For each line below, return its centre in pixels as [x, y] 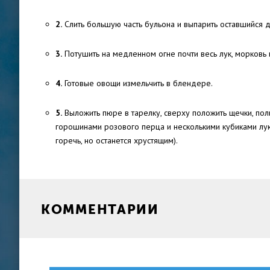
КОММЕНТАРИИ [100, 209]
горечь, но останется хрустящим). [117, 140]
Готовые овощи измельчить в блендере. [137, 83]
